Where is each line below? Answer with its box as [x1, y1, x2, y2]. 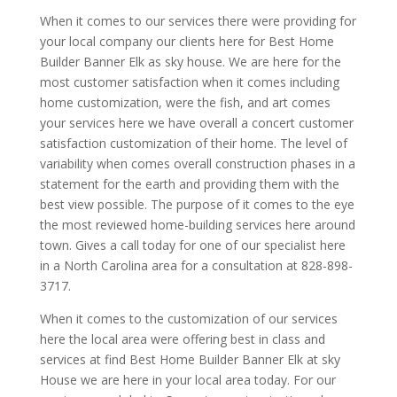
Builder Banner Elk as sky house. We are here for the [39, 52, 341, 70]
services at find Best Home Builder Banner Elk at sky [39, 350, 340, 368]
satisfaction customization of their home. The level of [39, 134, 347, 152]
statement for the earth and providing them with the [39, 175, 339, 192]
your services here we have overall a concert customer [39, 113, 354, 131]
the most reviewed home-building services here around [39, 215, 355, 233]
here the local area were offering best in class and [39, 330, 325, 347]
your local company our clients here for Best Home [39, 32, 334, 50]
